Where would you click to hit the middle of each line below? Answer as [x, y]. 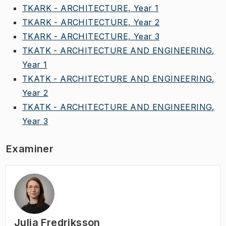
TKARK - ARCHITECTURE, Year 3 [91, 36]
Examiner [30, 149]
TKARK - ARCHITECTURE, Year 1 [91, 8]
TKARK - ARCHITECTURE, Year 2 [91, 22]
